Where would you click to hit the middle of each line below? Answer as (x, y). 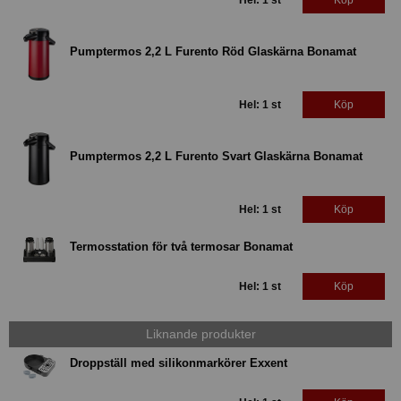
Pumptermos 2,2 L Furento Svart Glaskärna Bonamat (216, 156)
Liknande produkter (200, 334)
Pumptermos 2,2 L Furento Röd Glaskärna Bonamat (213, 51)
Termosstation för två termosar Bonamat (181, 247)
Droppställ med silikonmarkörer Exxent (179, 363)
